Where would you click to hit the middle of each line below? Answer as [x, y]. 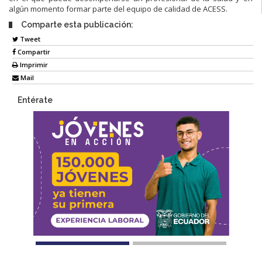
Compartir [33, 52]
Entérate [35, 100]
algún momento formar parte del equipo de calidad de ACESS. [118, 8]
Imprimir [33, 65]
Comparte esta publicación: [77, 24]
